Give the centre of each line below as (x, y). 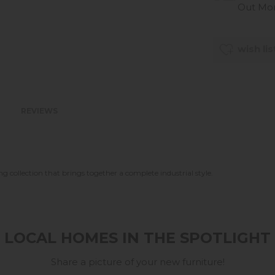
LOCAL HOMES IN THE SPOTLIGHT (137, 238)
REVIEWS (39, 111)
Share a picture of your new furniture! (137, 261)
